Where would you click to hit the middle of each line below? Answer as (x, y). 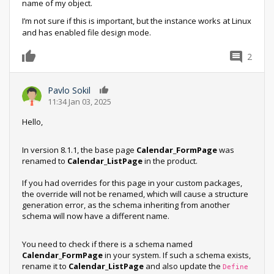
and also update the (183, 266)
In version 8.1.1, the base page (79, 150)
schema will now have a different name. (96, 216)
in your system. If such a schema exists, (177, 255)
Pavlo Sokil (69, 91)
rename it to (45, 266)
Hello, (32, 122)
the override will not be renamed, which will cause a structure (135, 194)
